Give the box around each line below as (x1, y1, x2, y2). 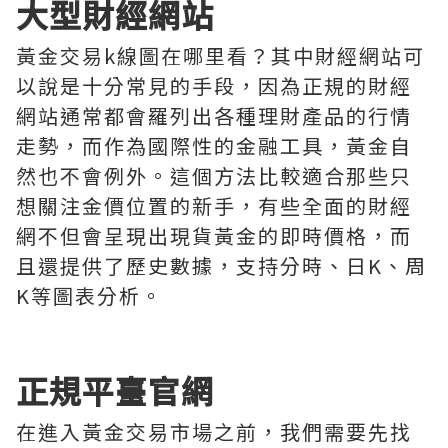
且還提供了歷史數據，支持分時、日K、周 (16, 251, 427, 280)
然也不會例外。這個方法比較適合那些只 (16, 161, 412, 190)
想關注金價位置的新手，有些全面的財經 (16, 191, 412, 220)
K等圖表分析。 (16, 281, 163, 310)
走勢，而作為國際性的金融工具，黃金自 (16, 131, 412, 160)
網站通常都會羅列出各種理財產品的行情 (16, 101, 412, 130)
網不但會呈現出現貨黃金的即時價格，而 (16, 221, 412, 250)
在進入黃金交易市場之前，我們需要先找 (16, 417, 412, 446)
